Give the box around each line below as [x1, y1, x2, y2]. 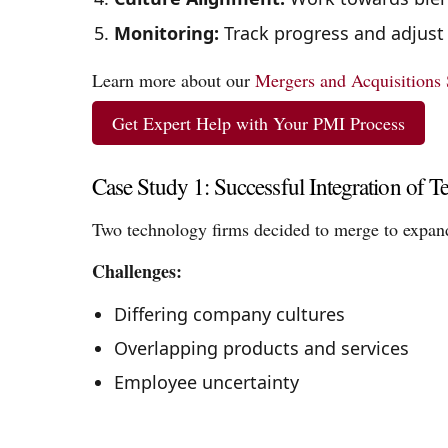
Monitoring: [113, 20, 219, 45]
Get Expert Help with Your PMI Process [112, 110, 405, 135]
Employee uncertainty [113, 370, 299, 395]
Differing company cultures [113, 301, 345, 326]
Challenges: [92, 258, 182, 285]
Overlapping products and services [113, 335, 409, 360]
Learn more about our [92, 68, 255, 93]
